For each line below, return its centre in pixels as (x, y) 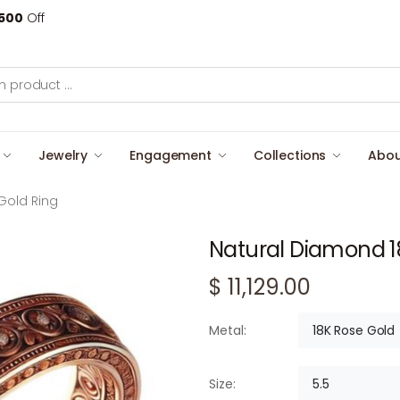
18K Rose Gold (354, 330)
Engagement (171, 155)
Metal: (228, 330)
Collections (290, 155)
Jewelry (63, 155)
